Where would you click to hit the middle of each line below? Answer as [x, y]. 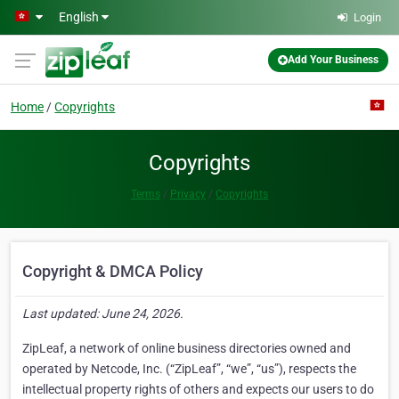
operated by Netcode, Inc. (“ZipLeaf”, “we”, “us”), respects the [189, 369]
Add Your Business [333, 60]
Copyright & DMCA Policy [113, 271]
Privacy [188, 194]
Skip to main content [65, 15]
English [80, 17]
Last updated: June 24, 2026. [103, 313]
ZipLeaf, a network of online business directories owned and [187, 348]
